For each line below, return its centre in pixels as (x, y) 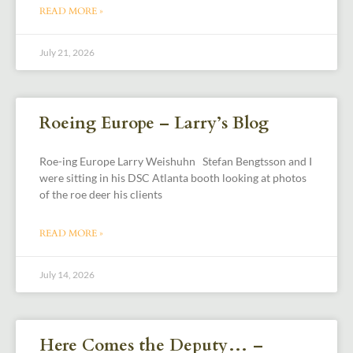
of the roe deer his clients (101, 194)
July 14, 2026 (67, 274)
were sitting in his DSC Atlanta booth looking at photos (173, 177)
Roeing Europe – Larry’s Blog (154, 123)
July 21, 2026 (67, 52)
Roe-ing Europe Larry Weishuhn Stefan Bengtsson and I (176, 161)
